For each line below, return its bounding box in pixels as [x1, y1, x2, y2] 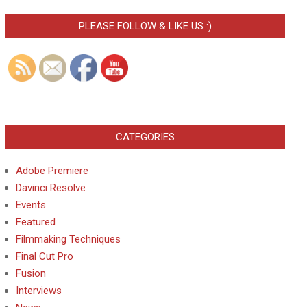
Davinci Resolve [16, 182, 86, 194]
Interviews [16, 284, 62, 297]
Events [16, 199, 46, 211]
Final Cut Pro [16, 250, 73, 262]
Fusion [16, 267, 46, 280]
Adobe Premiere [16, 164, 88, 177]
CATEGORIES [116, 131, 175, 143]
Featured [16, 216, 56, 228]
